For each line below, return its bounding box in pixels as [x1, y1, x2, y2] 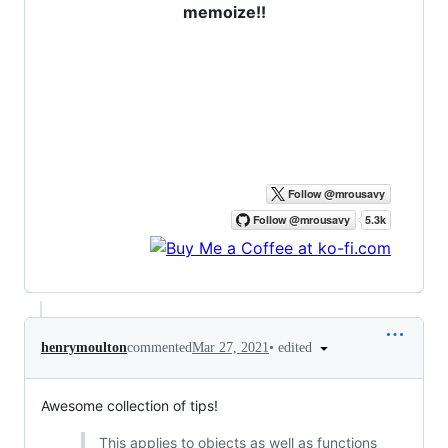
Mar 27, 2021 [192, 340, 269, 356]
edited [278, 339, 316, 355]
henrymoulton [41, 340, 127, 356]
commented [127, 340, 192, 356]
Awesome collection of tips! [41, 397, 218, 415]
